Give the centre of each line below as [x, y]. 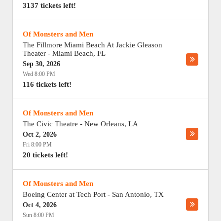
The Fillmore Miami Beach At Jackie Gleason [92, 45]
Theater [34, 53]
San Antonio [131, 194]
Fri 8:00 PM [37, 145]
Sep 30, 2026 [41, 64]
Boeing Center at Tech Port [64, 194]
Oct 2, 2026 [40, 134]
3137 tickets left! [49, 5]
